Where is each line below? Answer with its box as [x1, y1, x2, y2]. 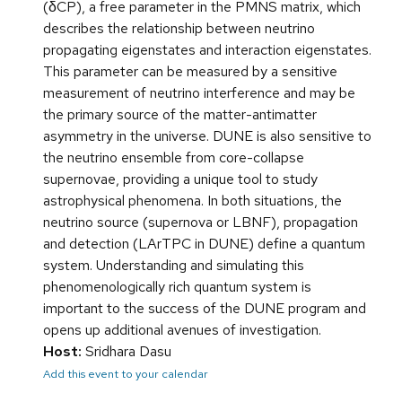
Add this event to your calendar [43, 366, 208, 382]
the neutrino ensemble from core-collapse [43, 148, 304, 168]
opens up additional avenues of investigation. [43, 320, 321, 340]
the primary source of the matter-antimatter [43, 105, 317, 125]
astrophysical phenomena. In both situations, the [43, 191, 342, 211]
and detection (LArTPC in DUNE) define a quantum [43, 234, 365, 254]
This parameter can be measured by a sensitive [43, 62, 337, 82]
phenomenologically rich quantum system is [43, 277, 311, 297]
